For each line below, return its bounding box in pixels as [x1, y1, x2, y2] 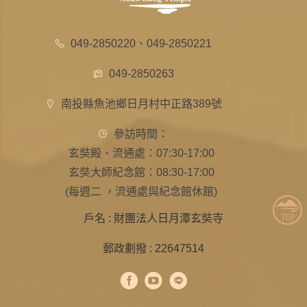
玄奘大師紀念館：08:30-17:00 [68, 167, 214, 179]
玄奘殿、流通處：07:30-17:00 [68, 147, 214, 160]
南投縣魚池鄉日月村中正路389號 [60, 98, 222, 110]
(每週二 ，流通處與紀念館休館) [65, 186, 217, 198]
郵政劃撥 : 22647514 [103, 243, 204, 255]
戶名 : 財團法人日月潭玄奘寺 [84, 212, 223, 225]
